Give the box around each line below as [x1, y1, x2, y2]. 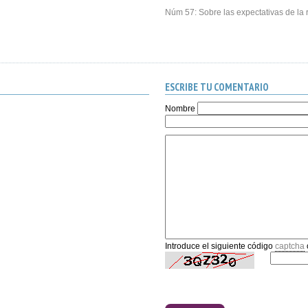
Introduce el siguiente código [164, 241, 275, 252]
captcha [274, 241, 305, 252]
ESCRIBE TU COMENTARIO [164, 80, 269, 94]
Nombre [164, 104, 195, 114]
